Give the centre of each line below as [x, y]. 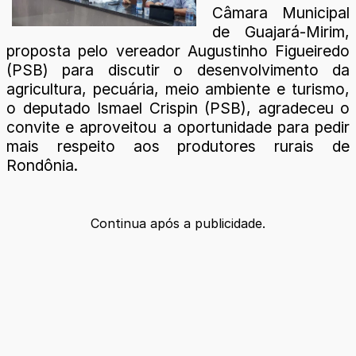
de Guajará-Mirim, [281, 31]
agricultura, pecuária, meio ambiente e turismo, [178, 89]
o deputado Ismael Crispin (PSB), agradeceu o [178, 108]
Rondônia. [42, 165]
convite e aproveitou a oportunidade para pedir [178, 127]
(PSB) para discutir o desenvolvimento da [178, 70]
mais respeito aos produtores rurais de [178, 146]
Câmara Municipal [281, 12]
